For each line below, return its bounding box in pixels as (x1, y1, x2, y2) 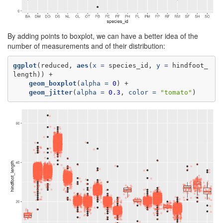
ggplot (12, 61, 37, 69)
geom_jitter (28, 88, 73, 96)
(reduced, (36, 61, 77, 69)
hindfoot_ (168, 61, 208, 69)
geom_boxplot (28, 79, 77, 87)
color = (128, 88, 156, 96)
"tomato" (160, 88, 192, 96)
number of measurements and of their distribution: (7, 41, 165, 51)
